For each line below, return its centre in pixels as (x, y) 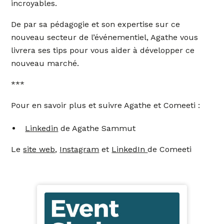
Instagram (79, 149)
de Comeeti (170, 149)
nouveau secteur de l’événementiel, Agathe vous (105, 37)
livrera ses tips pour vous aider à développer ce (103, 50)
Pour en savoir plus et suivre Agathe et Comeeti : (106, 105)
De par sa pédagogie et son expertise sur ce (96, 24)
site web (39, 149)
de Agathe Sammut (97, 128)
